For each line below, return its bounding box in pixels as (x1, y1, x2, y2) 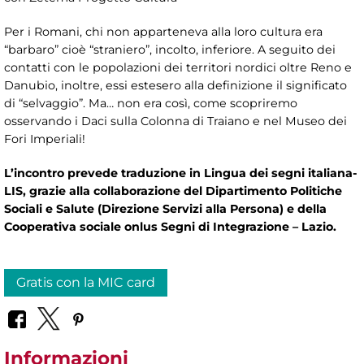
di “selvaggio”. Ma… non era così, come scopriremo (4, 95, 297, 110)
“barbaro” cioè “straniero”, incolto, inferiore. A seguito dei (4, 41, 336, 57)
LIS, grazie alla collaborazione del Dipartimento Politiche (4, 183, 342, 198)
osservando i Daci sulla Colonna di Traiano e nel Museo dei (4, 113, 347, 128)
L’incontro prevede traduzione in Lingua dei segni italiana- (4, 165, 357, 180)
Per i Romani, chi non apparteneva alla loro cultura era (4, 24, 323, 39)
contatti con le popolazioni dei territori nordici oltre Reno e (4, 59, 352, 75)
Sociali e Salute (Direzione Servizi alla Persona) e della (4, 201, 327, 216)
